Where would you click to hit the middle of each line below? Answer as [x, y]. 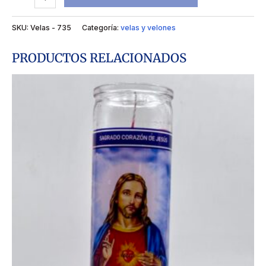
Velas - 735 [51, 27]
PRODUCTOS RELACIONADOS [99, 58]
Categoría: [101, 27]
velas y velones [148, 27]
